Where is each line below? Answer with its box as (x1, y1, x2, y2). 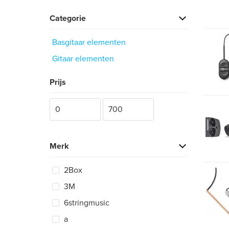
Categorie (50, 13, 86, 24)
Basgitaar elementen (52, 37, 126, 48)
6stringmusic (64, 198, 109, 208)
